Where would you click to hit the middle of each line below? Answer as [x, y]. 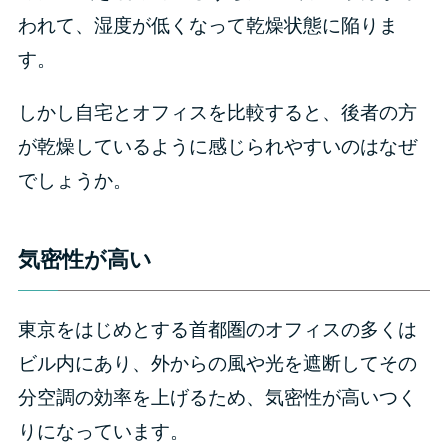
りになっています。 [103, 431]
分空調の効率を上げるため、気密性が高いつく [217, 397]
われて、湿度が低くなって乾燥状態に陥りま [207, 26]
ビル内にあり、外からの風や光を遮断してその [217, 363]
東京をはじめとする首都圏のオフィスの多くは [217, 329]
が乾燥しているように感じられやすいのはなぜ [217, 147]
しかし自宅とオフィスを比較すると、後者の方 [217, 113]
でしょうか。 [74, 181]
